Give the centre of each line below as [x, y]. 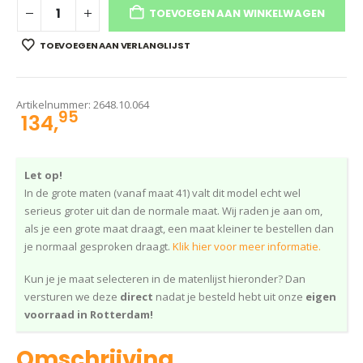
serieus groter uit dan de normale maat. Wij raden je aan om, [173, 210]
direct [138, 297]
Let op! [43, 175]
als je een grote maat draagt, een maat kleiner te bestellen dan [179, 228]
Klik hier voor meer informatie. [247, 246]
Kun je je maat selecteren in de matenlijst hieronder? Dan [165, 279]
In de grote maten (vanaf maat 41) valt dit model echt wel [162, 192]
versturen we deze [72, 297]
